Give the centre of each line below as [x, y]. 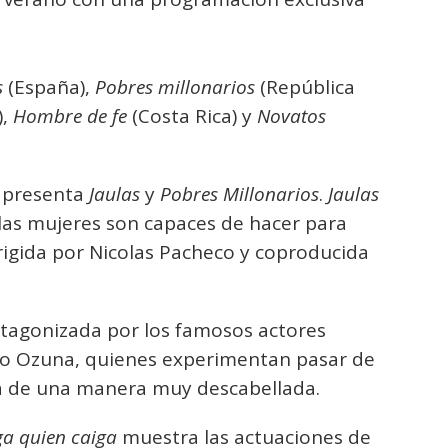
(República [305, 87]
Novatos [291, 116]
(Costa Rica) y [192, 116]
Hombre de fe [70, 116]
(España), [49, 87]
